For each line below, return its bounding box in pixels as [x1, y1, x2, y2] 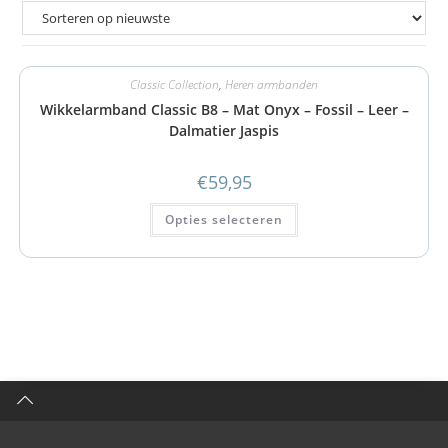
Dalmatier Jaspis [169, 121, 279, 140]
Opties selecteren [165, 211, 283, 228]
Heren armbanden [225, 76, 318, 93]
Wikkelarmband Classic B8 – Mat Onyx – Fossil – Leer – [39, 100, 409, 119]
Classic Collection [130, 76, 219, 93]
